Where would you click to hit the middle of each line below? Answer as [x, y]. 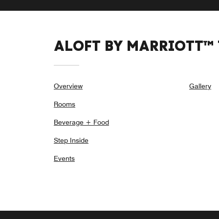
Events [64, 159]
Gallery [200, 86]
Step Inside [71, 141]
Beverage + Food [81, 122]
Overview [68, 86]
